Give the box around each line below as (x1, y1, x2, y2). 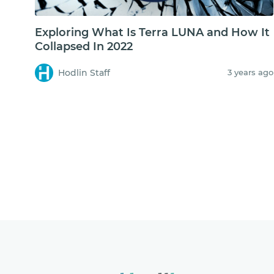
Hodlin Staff (57, 67, 110, 78)
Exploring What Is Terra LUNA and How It (35, 26, 270, 40)
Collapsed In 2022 (35, 40, 133, 54)
